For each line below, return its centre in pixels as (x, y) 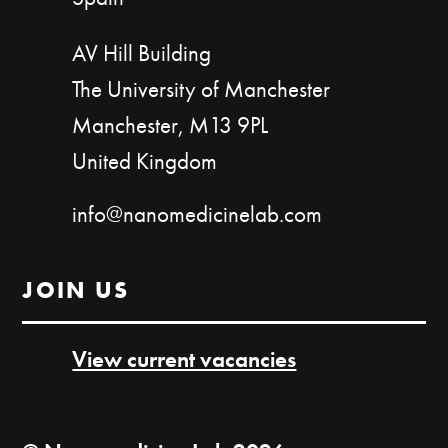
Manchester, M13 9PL (170, 125)
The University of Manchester (201, 89)
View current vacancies (184, 359)
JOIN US (76, 290)
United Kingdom (145, 161)
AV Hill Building (142, 53)
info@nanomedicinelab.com (197, 214)
